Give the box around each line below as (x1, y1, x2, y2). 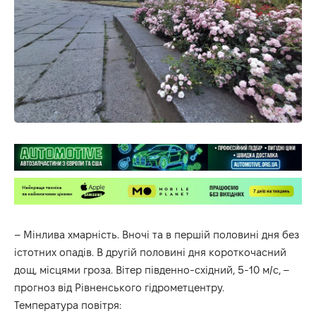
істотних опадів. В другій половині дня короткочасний (14, 246, 286, 259)
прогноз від (14, 281, 75, 294)
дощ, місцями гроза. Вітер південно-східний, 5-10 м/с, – (14, 264, 289, 276)
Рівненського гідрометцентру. (75, 281, 224, 294)
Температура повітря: (14, 299, 121, 312)
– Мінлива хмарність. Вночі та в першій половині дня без (14, 229, 299, 241)
